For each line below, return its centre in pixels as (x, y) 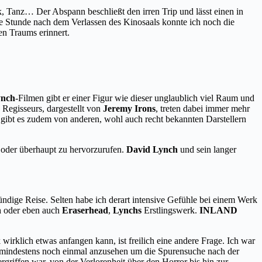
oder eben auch (32, 210)
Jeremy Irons (129, 108)
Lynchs (128, 210)
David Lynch (152, 149)
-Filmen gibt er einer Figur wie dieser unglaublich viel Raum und (135, 98)
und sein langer (207, 149)
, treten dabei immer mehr (203, 108)
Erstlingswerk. (172, 210)
